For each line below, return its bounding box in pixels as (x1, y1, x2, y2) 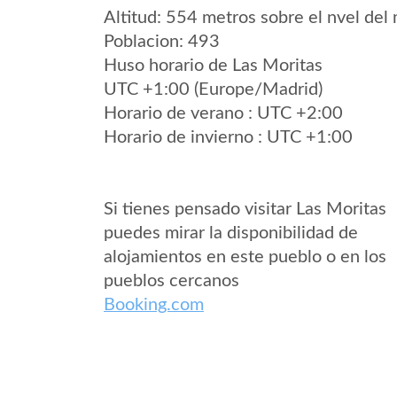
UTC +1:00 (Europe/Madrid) (104, 81, 323, 98)
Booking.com (104, 296, 204, 314)
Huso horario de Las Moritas (104, 57, 323, 74)
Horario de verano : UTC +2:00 (104, 105, 343, 122)
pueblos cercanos (104, 272, 239, 290)
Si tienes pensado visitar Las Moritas (104, 200, 386, 218)
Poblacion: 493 (104, 33, 220, 51)
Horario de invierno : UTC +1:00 (104, 128, 353, 146)
